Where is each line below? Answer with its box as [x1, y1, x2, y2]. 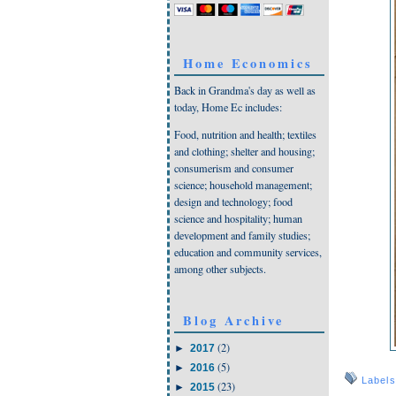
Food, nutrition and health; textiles [174, 127, 316, 142]
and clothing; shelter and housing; [174, 144, 315, 159]
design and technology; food [174, 194, 293, 209]
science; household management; [174, 178, 312, 193]
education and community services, [174, 245, 322, 260]
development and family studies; [174, 228, 310, 243]
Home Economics [183, 53, 313, 72]
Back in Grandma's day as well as [174, 82, 316, 97]
